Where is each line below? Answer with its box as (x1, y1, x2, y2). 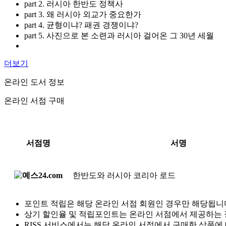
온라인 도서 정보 (4, 78, 65, 86)
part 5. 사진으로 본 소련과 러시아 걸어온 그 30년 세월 (24, 31, 214, 40)
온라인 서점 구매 (4, 96, 65, 105)
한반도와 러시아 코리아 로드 (73, 171, 176, 180)
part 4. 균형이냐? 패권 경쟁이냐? (24, 21, 138, 29)
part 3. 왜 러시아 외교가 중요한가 (24, 10, 141, 19)
